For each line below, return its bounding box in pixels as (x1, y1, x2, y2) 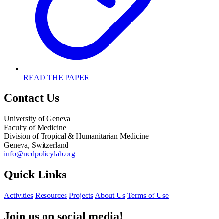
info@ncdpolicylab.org (4, 150, 75, 158)
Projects (69, 191, 93, 200)
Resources (35, 191, 67, 200)
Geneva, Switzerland (4, 141, 68, 150)
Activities (4, 191, 33, 200)
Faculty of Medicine (4, 123, 66, 132)
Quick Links (4, 168, 66, 181)
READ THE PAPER (23, 73, 89, 82)
